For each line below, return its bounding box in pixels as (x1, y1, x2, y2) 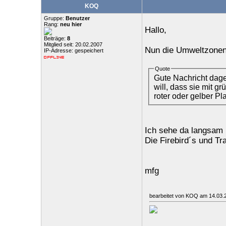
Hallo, (144, 25, 166, 35)
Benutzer (65, 15, 90, 21)
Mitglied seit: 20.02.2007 (43, 41, 102, 47)
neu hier (60, 21, 82, 27)
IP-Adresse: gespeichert (43, 47, 103, 53)
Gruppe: (43, 15, 66, 21)
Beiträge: (43, 35, 67, 41)
